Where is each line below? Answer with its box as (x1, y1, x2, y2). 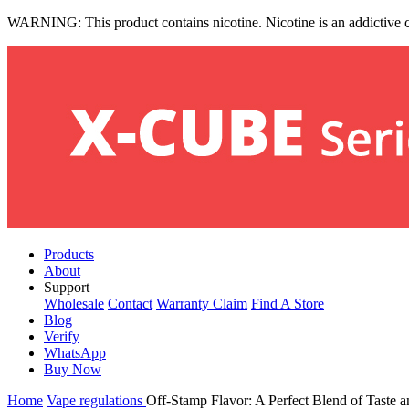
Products (44, 246, 94, 262)
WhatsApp (44, 345, 106, 361)
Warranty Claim (156, 296, 247, 311)
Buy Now (44, 362, 101, 377)
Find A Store (251, 296, 324, 311)
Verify (44, 329, 79, 344)
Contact (108, 296, 152, 311)
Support (44, 279, 89, 295)
